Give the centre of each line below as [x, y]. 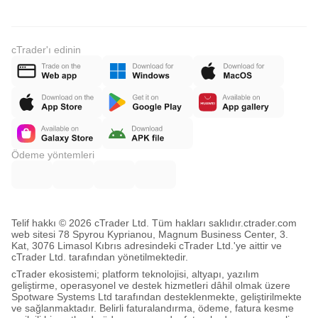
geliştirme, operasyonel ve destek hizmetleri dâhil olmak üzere [151, 285]
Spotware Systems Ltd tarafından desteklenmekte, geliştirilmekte [157, 297]
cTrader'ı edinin [46, 50]
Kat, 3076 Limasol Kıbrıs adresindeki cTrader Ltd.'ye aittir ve [147, 246]
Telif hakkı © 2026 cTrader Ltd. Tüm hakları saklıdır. [127, 223]
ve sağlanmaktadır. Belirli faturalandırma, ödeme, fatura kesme [153, 308]
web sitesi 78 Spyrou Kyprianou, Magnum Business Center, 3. [150, 234]
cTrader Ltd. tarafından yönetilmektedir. [100, 257]
